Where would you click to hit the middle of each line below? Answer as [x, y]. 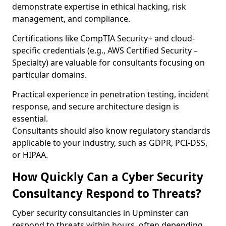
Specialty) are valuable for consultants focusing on [108, 63]
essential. [30, 119]
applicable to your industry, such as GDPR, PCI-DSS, [110, 143]
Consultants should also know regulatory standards [111, 131]
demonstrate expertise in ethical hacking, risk [99, 7]
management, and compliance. [71, 19]
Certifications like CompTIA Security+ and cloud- [103, 38]
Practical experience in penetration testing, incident [110, 94]
